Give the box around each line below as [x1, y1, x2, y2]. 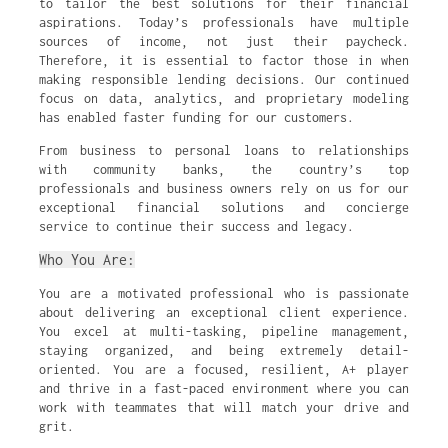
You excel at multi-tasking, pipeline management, [39, 324, 409, 339]
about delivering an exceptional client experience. [39, 305, 409, 320]
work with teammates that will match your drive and [39, 400, 409, 415]
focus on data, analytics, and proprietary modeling [39, 91, 409, 106]
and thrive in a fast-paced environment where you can [39, 381, 409, 396]
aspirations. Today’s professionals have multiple [39, 15, 409, 30]
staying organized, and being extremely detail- [39, 343, 409, 358]
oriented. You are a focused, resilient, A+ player [39, 362, 409, 377]
